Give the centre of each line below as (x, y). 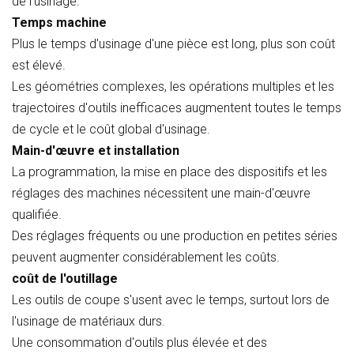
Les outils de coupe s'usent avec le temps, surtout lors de (171, 299)
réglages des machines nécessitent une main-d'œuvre (161, 193)
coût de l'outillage (65, 278)
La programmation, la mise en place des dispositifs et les (169, 171)
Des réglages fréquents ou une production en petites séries (175, 235)
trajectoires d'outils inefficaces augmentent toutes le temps (177, 107)
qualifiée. (37, 214)
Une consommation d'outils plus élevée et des (139, 342)
